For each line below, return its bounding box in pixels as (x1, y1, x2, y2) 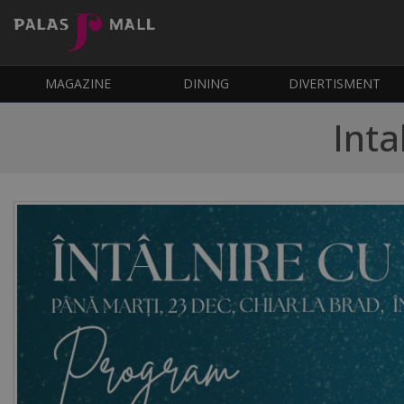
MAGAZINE (44, 75, 111, 93)
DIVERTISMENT (289, 75, 381, 93)
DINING (183, 75, 230, 93)
